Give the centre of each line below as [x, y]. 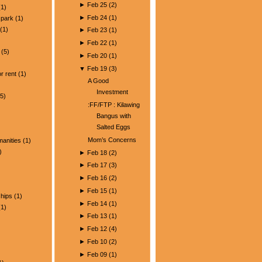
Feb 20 [97, 55]
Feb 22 [97, 43]
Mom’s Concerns [112, 139]
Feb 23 [97, 30]
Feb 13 [97, 216]
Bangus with [113, 116]
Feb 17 [97, 165]
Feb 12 [97, 229]
